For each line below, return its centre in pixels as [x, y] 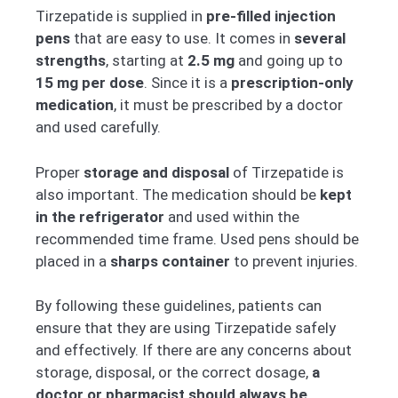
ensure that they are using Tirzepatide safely [186, 328]
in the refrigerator [100, 216]
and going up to [289, 61]
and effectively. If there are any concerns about [194, 350]
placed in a [73, 261]
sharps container [170, 261]
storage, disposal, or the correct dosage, [174, 373]
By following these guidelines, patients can [179, 306]
